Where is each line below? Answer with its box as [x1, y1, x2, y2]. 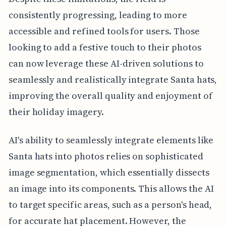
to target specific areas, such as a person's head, [8, 198, 212, 211]
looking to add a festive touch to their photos [8, 41, 201, 54]
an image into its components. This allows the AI [8, 182, 214, 195]
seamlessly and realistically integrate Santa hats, [8, 73, 217, 86]
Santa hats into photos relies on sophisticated [8, 150, 203, 163]
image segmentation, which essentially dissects [8, 166, 209, 179]
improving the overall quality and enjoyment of [8, 89, 212, 102]
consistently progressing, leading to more [8, 9, 187, 22]
